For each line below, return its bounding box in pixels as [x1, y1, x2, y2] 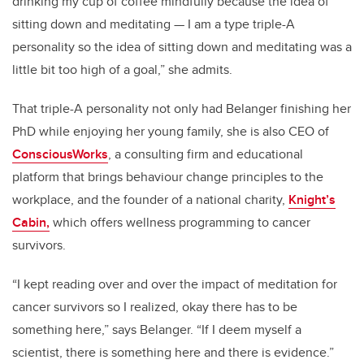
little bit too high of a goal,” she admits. [12, 60, 236, 80]
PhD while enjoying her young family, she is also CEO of [12, 122, 329, 141]
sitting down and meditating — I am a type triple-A [12, 15, 295, 34]
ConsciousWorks [12, 145, 108, 164]
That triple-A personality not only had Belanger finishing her [12, 99, 351, 119]
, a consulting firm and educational [108, 145, 303, 164]
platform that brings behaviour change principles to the [12, 167, 323, 187]
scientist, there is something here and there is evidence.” [12, 343, 337, 362]
